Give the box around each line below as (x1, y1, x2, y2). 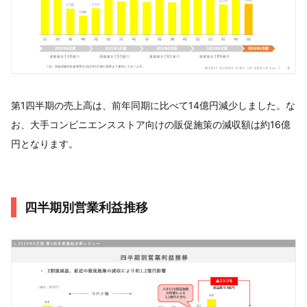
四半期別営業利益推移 (25, 200, 148, 215)
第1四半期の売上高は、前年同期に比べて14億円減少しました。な (11, 99, 295, 112)
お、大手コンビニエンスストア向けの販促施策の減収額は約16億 (11, 119, 291, 131)
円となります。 (11, 138, 78, 150)
